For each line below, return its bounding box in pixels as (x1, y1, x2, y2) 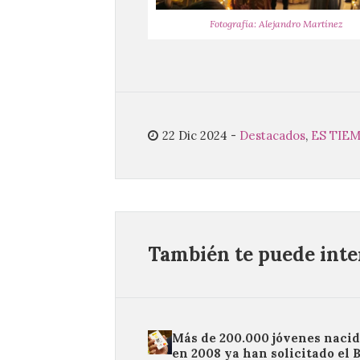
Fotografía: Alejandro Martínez (210, 18, 343, 31)
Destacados (239, 128, 305, 144)
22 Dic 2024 (162, 128, 227, 144)
